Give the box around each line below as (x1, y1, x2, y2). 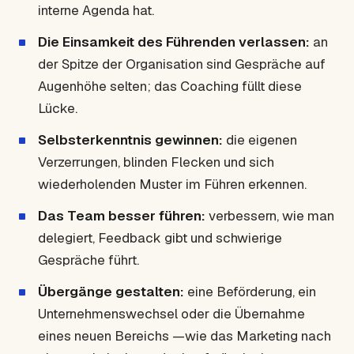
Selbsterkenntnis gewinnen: (38, 131, 223, 149)
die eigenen (223, 131, 297, 149)
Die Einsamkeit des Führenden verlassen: (38, 33, 310, 51)
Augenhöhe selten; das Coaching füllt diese (38, 77, 302, 95)
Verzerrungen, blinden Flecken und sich (38, 153, 274, 171)
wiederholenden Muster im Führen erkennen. (38, 175, 307, 193)
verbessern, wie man (205, 207, 334, 224)
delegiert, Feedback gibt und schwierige (38, 229, 282, 247)
